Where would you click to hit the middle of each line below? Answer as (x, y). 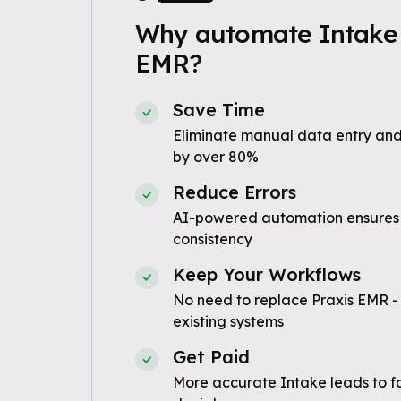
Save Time (218, 110)
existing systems (228, 321)
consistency (212, 239)
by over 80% (215, 157)
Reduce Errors (234, 192)
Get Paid (211, 357)
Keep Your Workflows (266, 274)
